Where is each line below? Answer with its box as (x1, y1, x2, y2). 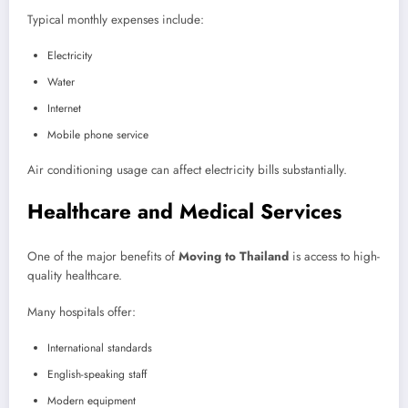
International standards (47, 339, 152, 356)
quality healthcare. (27, 267, 122, 285)
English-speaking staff (47, 365, 147, 382)
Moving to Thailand (178, 248, 289, 266)
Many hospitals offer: (27, 303, 136, 321)
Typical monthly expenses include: (27, 11, 204, 29)
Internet (47, 99, 81, 117)
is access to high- (289, 248, 380, 266)
